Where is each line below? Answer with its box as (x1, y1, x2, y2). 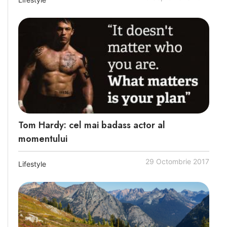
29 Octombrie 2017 (145, 157, 209, 166)
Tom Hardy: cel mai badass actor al (18, 118, 165, 132)
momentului (18, 132, 67, 145)
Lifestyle (18, 159, 46, 168)
